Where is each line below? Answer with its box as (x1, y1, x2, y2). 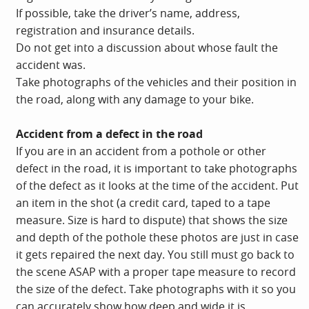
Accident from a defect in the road (16, 126, 203, 141)
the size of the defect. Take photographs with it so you (16, 281, 296, 297)
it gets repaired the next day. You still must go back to (16, 246, 295, 262)
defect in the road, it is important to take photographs (16, 160, 297, 176)
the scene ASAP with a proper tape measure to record (16, 263, 296, 279)
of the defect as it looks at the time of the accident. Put (16, 177, 299, 193)
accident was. (16, 57, 86, 72)
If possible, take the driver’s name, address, (16, 5, 240, 21)
